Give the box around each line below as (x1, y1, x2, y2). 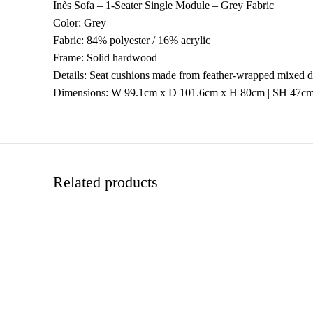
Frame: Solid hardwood (53, 51, 157, 64)
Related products (53, 173, 158, 191)
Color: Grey (53, 16, 106, 29)
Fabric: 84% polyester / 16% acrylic (53, 34, 210, 46)
